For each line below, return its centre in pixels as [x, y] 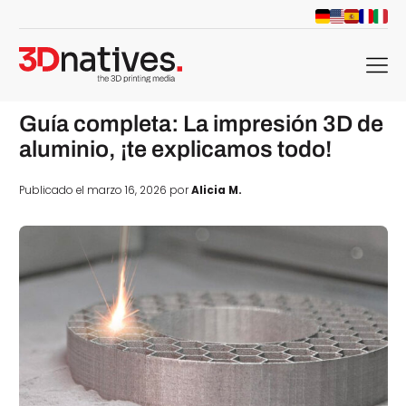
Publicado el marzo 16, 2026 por [105, 191]
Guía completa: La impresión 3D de [201, 123]
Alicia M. [216, 191]
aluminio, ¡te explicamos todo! [175, 149]
